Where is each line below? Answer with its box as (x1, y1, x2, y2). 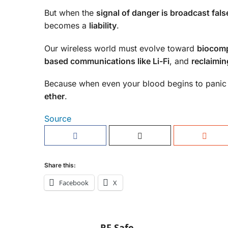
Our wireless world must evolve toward (44, 43, 197, 53)
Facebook (59, 178, 89, 188)
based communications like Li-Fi (44, 55, 169, 66)
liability (89, 20, 117, 31)
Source (44, 113, 71, 124)
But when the (44, 8, 96, 18)
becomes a (44, 20, 89, 31)
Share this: (44, 161, 76, 169)
